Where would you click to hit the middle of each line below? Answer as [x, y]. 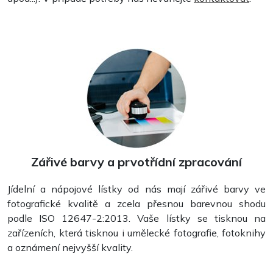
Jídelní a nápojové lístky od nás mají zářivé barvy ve [136, 189]
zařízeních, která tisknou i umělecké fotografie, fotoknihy [136, 232]
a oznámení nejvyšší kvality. [70, 247]
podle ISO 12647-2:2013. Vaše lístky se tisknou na [136, 218]
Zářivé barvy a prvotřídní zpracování [136, 161]
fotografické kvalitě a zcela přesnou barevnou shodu [136, 203]
